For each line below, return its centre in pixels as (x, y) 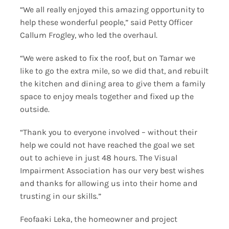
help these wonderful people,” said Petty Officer (106, 22)
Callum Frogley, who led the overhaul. (88, 35)
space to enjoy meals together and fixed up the (107, 96)
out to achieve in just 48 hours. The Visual (98, 157)
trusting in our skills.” (60, 196)
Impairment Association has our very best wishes (112, 170)
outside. (35, 109)
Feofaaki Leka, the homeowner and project (98, 219)
